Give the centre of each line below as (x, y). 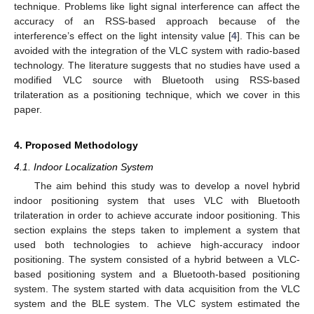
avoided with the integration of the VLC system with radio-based (157, 51)
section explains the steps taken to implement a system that (157, 230)
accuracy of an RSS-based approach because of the (157, 21)
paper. (28, 110)
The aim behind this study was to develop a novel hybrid (167, 186)
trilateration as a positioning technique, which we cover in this (157, 95)
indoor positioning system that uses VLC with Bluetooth (157, 201)
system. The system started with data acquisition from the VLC (157, 289)
